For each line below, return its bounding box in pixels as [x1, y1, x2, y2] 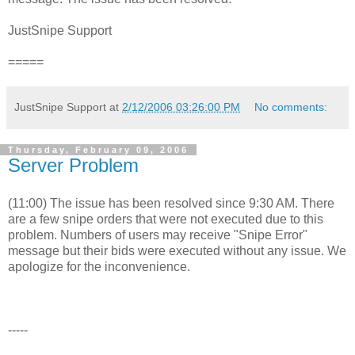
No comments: [254, 101, 328, 113]
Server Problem [8, 155, 139, 176]
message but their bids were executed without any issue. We [8, 243, 346, 258]
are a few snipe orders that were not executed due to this [8, 212, 323, 226]
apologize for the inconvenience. [8, 259, 190, 273]
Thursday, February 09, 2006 [8, 145, 189, 155]
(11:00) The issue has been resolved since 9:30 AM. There [8, 196, 334, 210]
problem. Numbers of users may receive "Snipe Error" [8, 227, 307, 242]
